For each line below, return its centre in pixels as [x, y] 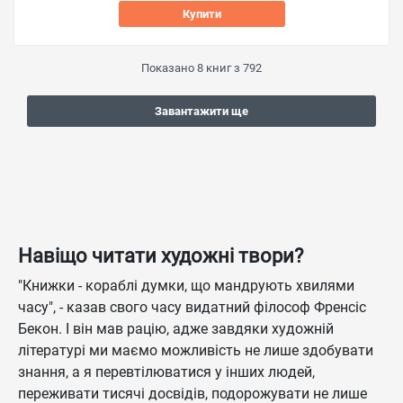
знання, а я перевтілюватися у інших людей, [166, 372]
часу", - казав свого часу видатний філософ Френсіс [192, 307]
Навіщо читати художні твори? [161, 256]
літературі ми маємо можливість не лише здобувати [196, 350]
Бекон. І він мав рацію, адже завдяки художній [176, 329]
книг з [223, 68]
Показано [169, 68]
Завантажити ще [201, 111]
